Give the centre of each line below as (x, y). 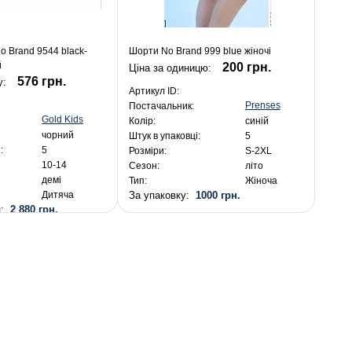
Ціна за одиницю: (171, 68)
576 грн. (41, 82)
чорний (57, 136)
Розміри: (147, 151)
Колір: (142, 121)
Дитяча (57, 195)
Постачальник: (161, 106)
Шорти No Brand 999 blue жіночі (200, 51)
